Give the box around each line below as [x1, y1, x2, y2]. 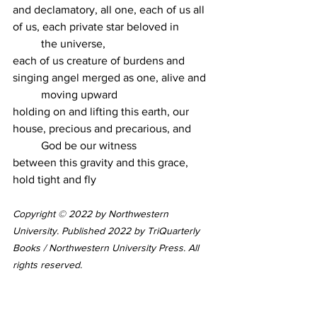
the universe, [41, 38, 105, 50]
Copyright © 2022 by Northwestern [13, 208, 171, 219]
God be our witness [41, 139, 137, 151]
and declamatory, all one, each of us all [13, 4, 207, 16]
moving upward [41, 88, 117, 100]
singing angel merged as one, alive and [13, 71, 206, 83]
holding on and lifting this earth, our [13, 105, 192, 117]
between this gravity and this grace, [13, 156, 191, 168]
